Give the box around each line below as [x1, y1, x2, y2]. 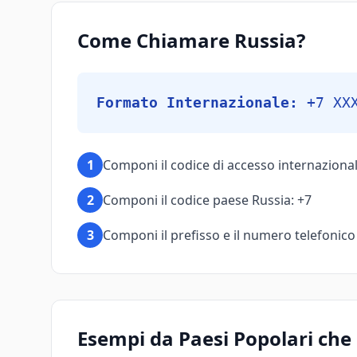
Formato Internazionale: [96, 94, 298, 111]
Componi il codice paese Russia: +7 [103, 191, 312, 209]
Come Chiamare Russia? [77, 27, 305, 53]
